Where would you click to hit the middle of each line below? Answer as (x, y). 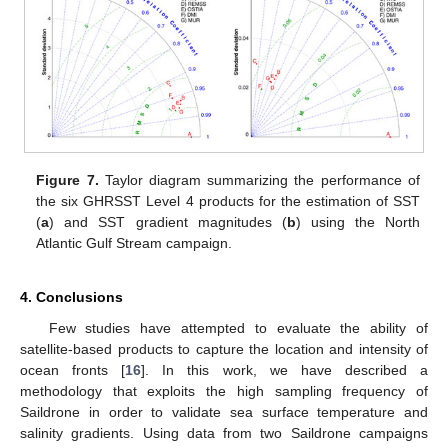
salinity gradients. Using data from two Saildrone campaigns (224, 432)
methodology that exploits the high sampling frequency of (224, 390)
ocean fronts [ (73, 369)
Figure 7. (67, 179)
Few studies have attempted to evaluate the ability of (238, 327)
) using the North (357, 221)
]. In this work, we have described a (285, 369)
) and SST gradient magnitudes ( (168, 221)
